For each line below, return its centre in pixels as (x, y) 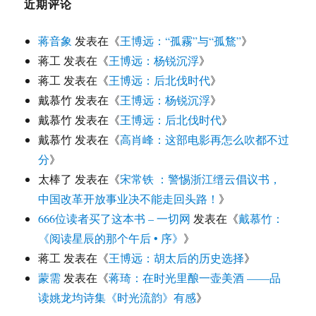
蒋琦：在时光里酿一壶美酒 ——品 (195, 278)
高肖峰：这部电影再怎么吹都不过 (205, 140)
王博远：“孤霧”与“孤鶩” (181, 41)
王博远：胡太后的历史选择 (177, 258)
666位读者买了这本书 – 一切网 (115, 219)
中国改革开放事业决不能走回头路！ (129, 199)
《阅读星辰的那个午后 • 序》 (111, 238)
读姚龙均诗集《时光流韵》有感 (117, 298)
